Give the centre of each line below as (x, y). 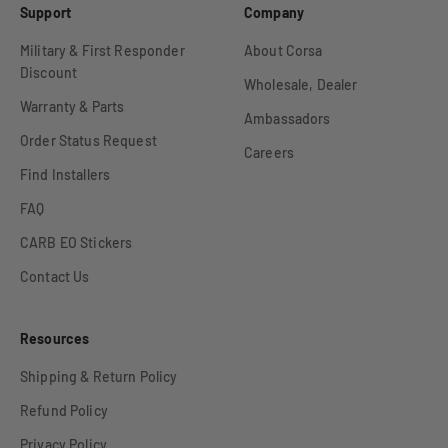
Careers (269, 153)
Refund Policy (64, 411)
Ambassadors (287, 119)
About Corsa (283, 51)
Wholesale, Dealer (301, 85)
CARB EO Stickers (76, 243)
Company (274, 13)
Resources (55, 339)
